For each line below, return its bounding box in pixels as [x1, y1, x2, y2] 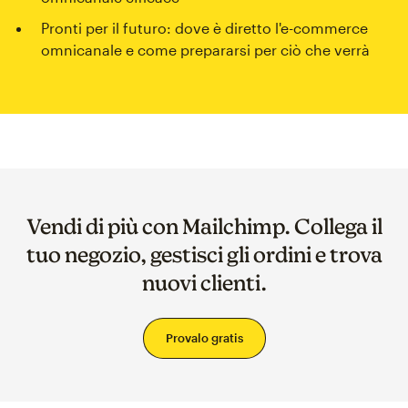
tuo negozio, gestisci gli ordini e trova [25, 242, 382, 268]
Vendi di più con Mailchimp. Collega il [25, 214, 382, 240]
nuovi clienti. [141, 270, 267, 296]
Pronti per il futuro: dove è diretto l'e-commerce [41, 19, 369, 37]
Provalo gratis [165, 331, 243, 346]
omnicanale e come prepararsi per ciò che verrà [41, 41, 371, 59]
